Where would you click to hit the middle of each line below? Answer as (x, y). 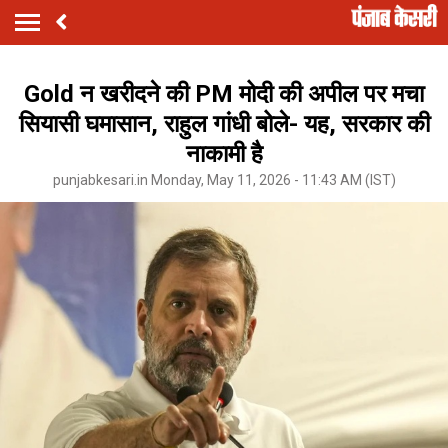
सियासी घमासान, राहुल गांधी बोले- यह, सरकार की (224, 123)
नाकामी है (224, 153)
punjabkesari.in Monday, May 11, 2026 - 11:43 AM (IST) (224, 179)
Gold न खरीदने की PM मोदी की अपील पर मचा (224, 93)
